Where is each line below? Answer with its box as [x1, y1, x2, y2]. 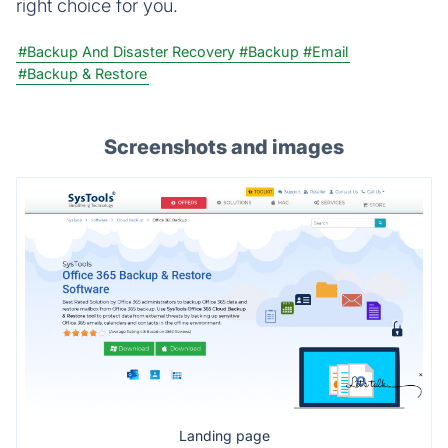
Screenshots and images [104, 134, 344, 159]
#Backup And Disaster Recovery [18, 42, 235, 60]
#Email [303, 42, 348, 60]
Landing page [178, 427, 270, 445]
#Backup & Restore [18, 64, 147, 82]
